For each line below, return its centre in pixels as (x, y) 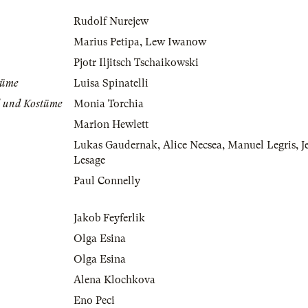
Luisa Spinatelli (111, 84)
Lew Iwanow (176, 42)
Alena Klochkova (114, 280)
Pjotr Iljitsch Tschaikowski (136, 63)
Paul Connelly (107, 181)
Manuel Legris (262, 145)
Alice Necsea (192, 145)
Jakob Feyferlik (109, 218)
